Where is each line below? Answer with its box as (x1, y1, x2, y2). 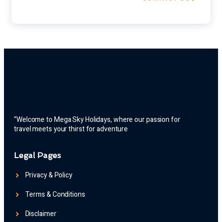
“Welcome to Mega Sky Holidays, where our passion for (14, 114, 180, 125)
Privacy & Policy (25, 170, 72, 181)
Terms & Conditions (25, 189, 85, 200)
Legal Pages (14, 151, 61, 161)
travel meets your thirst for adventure (14, 124, 128, 135)
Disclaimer (25, 209, 56, 220)
